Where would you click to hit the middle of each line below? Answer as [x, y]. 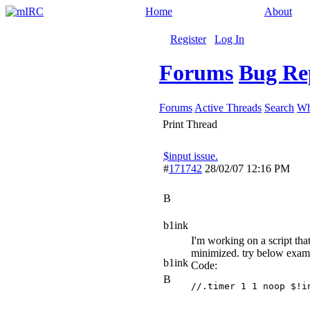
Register [188, 39]
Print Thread [190, 124]
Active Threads [228, 108]
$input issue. [191, 156]
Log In [229, 39]
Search [279, 108]
